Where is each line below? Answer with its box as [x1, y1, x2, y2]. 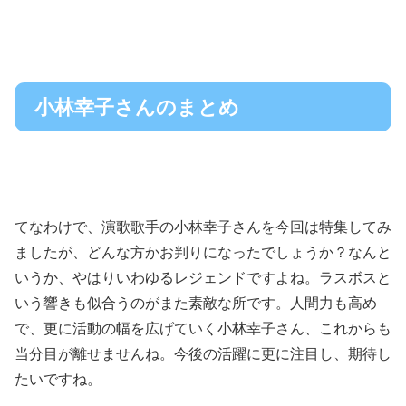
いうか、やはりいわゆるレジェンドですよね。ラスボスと [14, 270, 391, 286]
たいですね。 [14, 372, 101, 388]
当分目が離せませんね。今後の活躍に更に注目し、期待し [14, 346, 391, 362]
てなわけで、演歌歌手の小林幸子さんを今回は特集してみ [14, 219, 391, 236]
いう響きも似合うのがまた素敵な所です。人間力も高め [14, 295, 377, 312]
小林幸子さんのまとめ [34, 95, 239, 119]
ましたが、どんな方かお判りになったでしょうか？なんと [14, 245, 391, 261]
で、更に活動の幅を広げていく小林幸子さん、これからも [14, 321, 391, 337]
